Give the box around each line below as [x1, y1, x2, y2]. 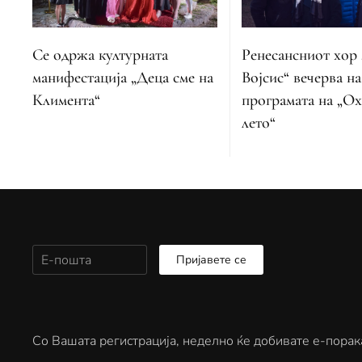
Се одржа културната [32, 44, 168, 65]
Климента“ [32, 90, 100, 110]
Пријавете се [176, 252, 246, 268]
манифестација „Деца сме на [32, 67, 213, 87]
